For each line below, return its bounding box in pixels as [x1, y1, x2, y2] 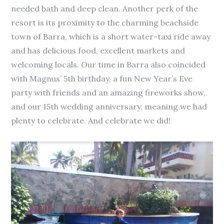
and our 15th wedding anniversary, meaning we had [11, 101, 207, 112]
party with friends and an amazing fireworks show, [11, 87, 206, 98]
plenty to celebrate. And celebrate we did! [11, 115, 171, 126]
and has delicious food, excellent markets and [11, 45, 185, 56]
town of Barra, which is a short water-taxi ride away [11, 31, 211, 42]
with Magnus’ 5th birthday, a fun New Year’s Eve [11, 73, 193, 84]
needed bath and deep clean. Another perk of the [11, 3, 198, 14]
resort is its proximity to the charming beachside [11, 17, 199, 28]
